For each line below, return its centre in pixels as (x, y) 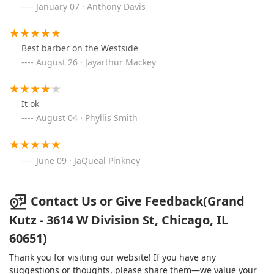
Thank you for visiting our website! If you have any (113, 257)
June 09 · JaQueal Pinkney (88, 160)
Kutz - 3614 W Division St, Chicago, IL (119, 220)
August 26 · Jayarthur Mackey (96, 62)
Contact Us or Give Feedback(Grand (138, 201)
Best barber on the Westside (80, 48)
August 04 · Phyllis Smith (87, 117)
